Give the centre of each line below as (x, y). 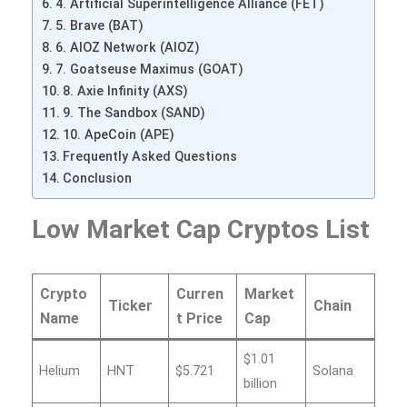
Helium (60, 371)
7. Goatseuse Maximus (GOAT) (149, 69)
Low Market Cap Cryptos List (201, 229)
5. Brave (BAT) (99, 25)
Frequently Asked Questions (149, 156)
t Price (199, 318)
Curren (200, 293)
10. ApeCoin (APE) (118, 134)
